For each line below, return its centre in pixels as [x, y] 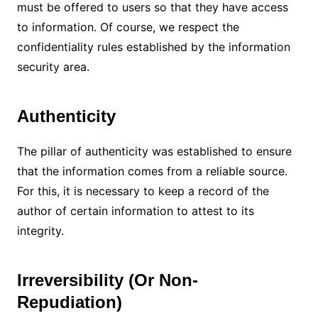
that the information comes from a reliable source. [152, 171]
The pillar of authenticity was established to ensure [154, 151]
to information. [58, 27]
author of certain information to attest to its [135, 210]
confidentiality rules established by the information [153, 46]
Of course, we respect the [169, 27]
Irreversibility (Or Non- [107, 280]
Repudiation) [69, 302]
